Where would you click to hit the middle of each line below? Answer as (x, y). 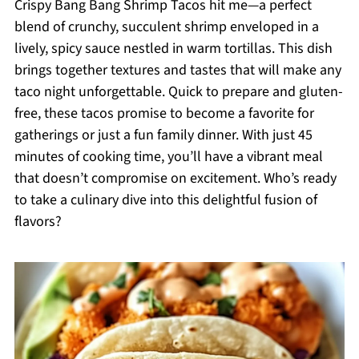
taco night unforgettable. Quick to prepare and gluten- (178, 92)
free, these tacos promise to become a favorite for (164, 113)
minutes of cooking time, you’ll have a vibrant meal (168, 157)
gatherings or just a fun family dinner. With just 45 (163, 135)
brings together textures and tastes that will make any (177, 70)
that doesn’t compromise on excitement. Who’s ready (175, 178)
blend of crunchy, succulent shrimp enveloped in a (166, 27)
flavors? (38, 222)
